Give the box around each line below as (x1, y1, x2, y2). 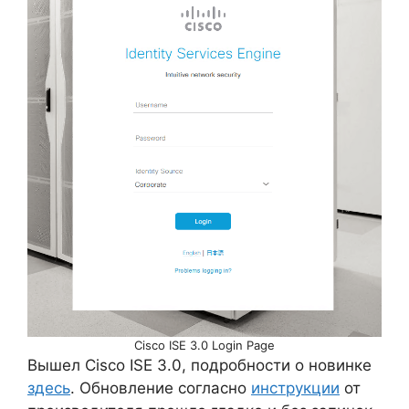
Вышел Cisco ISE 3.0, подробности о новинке (27, 355, 372, 374)
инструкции (251, 378, 340, 397)
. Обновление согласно (70, 378, 251, 397)
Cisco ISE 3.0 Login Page (134, 337, 275, 352)
